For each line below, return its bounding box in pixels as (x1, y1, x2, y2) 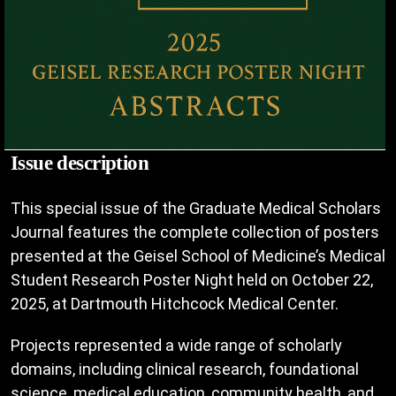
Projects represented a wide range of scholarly (11, 336, 342, 355)
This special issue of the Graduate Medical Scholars (11, 199, 381, 218)
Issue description (11, 151, 149, 175)
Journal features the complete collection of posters (11, 223, 379, 242)
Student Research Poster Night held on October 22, (11, 270, 373, 290)
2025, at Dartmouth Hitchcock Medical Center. (11, 294, 339, 314)
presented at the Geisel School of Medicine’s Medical (11, 247, 385, 266)
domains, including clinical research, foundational (11, 360, 359, 379)
